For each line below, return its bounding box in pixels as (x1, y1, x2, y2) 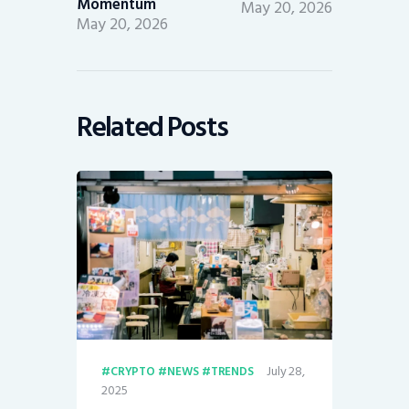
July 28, (267, 360, 305, 382)
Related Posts (77, 104, 227, 152)
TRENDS (210, 361, 254, 382)
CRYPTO (110, 361, 155, 382)
